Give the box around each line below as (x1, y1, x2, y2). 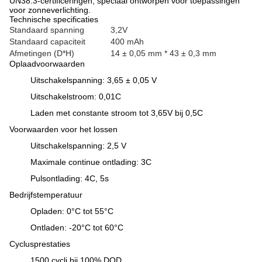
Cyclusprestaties (9, 239, 70, 249)
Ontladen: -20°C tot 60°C (30, 223, 123, 232)
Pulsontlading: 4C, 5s (30, 174, 109, 183)
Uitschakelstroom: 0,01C (30, 92, 121, 101)
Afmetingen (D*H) (9, 49, 74, 58)
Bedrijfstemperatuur (9, 190, 82, 199)
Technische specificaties (9, 15, 98, 24)
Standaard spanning (9, 25, 84, 35)
